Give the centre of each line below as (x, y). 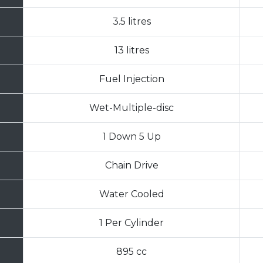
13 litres (131, 50)
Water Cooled (131, 194)
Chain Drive (131, 166)
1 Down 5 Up (131, 137)
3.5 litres (131, 22)
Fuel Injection (131, 79)
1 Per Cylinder (131, 223)
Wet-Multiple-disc (131, 108)
